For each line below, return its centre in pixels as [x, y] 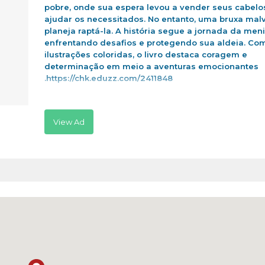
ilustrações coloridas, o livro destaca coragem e [146, 55]
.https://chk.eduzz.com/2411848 [109, 78]
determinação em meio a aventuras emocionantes [151, 67]
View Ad [69, 122]
